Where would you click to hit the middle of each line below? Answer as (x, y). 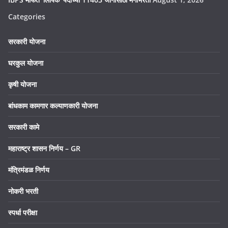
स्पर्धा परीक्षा (23, 212)
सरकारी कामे (24, 127)
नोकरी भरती (23, 191)
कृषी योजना (22, 84)
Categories (27, 17)
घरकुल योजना (26, 63)
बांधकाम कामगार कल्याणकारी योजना (53, 106)
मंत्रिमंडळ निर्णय (29, 170)
